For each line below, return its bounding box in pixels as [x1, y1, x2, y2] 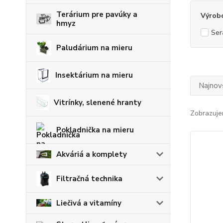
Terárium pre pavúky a [56, 9, 137, 19]
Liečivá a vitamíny [56, 198, 121, 208]
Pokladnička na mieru [56, 124, 134, 135]
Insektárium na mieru [55, 70, 133, 80]
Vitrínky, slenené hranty [54, 97, 142, 108]
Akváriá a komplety [56, 149, 127, 159]
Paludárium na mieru [56, 42, 132, 53]
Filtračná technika [56, 173, 122, 184]
